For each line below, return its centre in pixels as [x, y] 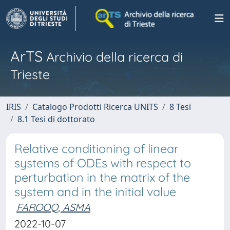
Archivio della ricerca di [113, 57]
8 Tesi [180, 107]
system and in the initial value [95, 192]
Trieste [30, 74]
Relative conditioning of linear [97, 149]
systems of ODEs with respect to [103, 163]
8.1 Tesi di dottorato [56, 119]
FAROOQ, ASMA [53, 207]
